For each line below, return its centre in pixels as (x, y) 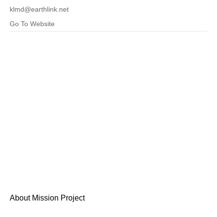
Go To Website (32, 24)
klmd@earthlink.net (39, 9)
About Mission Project (47, 198)
